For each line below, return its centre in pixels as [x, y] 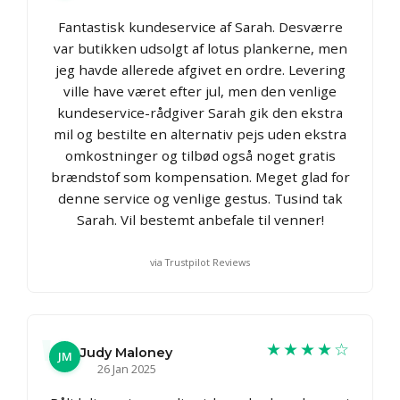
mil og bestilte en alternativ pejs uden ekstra [200, 133]
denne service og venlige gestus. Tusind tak [200, 198]
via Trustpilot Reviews [200, 262]
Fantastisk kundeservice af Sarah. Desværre [200, 26]
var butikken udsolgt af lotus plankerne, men [200, 48]
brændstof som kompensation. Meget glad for [200, 176]
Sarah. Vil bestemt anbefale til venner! [200, 219]
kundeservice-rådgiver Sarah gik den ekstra [200, 112]
